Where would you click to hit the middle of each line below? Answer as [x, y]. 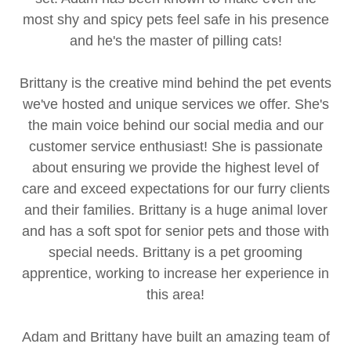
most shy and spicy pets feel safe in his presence [175, 19]
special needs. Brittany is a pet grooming [175, 252]
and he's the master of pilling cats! [175, 40]
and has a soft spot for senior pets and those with [175, 231]
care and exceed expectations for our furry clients [175, 188]
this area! [175, 294]
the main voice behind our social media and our [175, 125]
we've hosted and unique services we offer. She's [175, 104]
